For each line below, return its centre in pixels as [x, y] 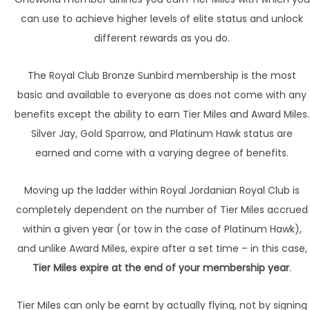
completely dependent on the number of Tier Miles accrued [162, 210]
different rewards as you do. [162, 38]
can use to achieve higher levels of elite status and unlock [162, 19]
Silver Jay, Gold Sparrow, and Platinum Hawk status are [162, 134]
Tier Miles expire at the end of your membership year [161, 268]
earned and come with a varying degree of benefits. [162, 153]
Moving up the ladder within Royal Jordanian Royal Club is [162, 191]
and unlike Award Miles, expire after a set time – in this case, [162, 249]
